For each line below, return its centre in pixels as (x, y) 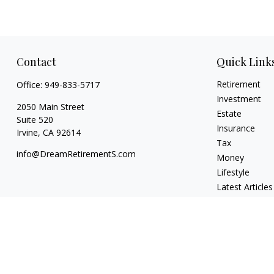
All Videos (236, 202)
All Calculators (245, 217)
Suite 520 (35, 120)
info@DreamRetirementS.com (76, 154)
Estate (229, 114)
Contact (36, 62)
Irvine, (28, 133)
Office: (30, 85)
